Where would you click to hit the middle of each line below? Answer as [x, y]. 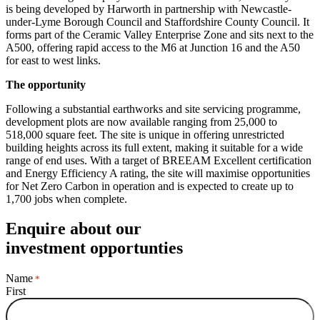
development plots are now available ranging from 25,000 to [141, 121]
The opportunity [46, 84]
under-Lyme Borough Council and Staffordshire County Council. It [157, 21]
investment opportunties [94, 248]
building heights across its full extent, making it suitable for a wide [154, 147]
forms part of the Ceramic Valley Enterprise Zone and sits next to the [160, 34]
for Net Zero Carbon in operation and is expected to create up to [150, 186]
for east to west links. [53, 60]
